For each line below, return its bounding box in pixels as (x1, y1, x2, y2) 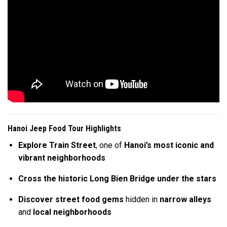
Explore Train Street (18, 140, 96, 150)
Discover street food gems (18, 195, 124, 205)
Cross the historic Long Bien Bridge (18, 174, 155, 184)
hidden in (123, 195, 160, 205)
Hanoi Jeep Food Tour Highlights (8, 124, 121, 134)
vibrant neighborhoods (18, 153, 105, 163)
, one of (95, 140, 124, 150)
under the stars (157, 174, 216, 184)
